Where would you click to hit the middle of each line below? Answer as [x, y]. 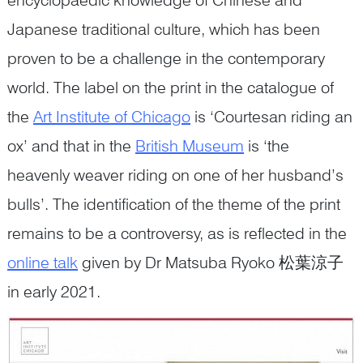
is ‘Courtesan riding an [271, 116]
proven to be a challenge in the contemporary [166, 58]
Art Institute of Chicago [112, 116]
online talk [43, 262]
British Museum [190, 145]
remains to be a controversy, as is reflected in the [177, 233]
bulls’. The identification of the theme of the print [174, 204]
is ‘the [267, 145]
